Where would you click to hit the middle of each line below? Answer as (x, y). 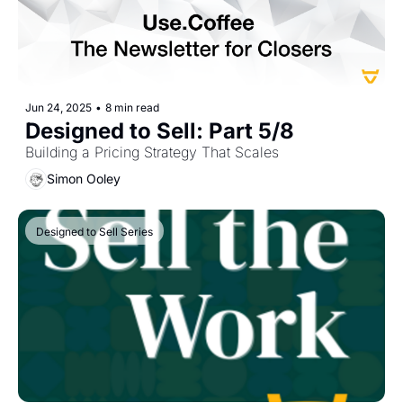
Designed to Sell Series (94, 231)
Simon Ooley (84, 179)
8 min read (132, 107)
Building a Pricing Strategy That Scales (152, 152)
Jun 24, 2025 (58, 107)
